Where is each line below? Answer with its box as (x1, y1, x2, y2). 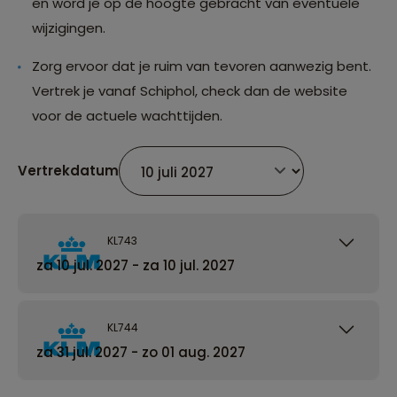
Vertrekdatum (18, 161, 119, 181)
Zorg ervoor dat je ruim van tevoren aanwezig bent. (32, 56, 371, 75)
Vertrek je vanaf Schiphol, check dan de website (32, 81, 347, 100)
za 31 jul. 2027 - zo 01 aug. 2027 (36, 342, 245, 362)
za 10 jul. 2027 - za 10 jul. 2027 (36, 255, 235, 275)
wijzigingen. (32, 18, 105, 37)
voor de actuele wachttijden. (32, 105, 222, 125)
